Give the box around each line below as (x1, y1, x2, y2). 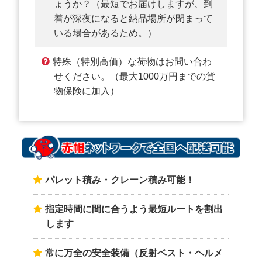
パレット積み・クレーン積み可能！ (44, 175, 195, 185)
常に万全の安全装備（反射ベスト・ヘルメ (44, 248, 223, 258)
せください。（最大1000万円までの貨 (54, 71, 215, 81)
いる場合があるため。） (54, 27, 157, 38)
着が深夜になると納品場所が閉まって (54, 13, 213, 23)
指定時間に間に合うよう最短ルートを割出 (44, 204, 223, 215)
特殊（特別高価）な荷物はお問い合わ (53, 56, 212, 67)
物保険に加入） (54, 85, 120, 96)
